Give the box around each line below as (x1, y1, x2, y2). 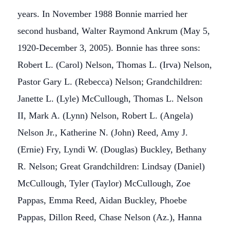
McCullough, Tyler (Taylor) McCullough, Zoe (17, 178, 190, 188)
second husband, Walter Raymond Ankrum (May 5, (17, 26, 210, 36)
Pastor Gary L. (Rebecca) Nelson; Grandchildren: (17, 76, 202, 87)
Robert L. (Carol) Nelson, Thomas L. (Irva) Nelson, (17, 60, 212, 70)
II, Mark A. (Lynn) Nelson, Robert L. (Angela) (17, 110, 193, 121)
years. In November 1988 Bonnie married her (17, 9, 187, 19)
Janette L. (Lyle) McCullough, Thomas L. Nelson (17, 93, 203, 104)
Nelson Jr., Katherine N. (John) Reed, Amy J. (17, 127, 188, 138)
